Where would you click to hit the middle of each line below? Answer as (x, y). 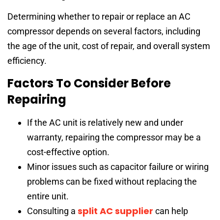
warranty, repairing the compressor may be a (114, 137)
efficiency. (27, 60)
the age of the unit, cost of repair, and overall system (109, 46)
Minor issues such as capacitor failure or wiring (118, 167)
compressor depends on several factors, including (104, 31)
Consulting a (52, 211)
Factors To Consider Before (89, 83)
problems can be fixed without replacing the (112, 182)
